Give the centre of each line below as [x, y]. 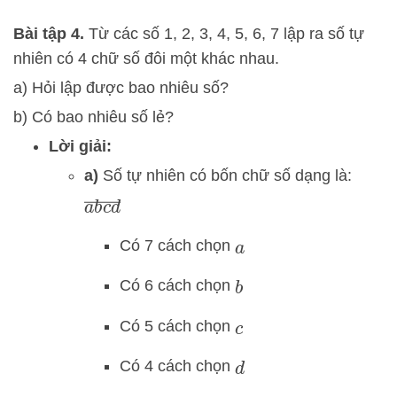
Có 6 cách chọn [177, 286]
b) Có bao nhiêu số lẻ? [93, 117]
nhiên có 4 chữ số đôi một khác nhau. [146, 58]
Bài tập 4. [49, 33]
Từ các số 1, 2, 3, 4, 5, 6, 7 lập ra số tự [224, 33]
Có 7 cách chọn [177, 245]
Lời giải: [80, 146]
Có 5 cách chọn [177, 326]
